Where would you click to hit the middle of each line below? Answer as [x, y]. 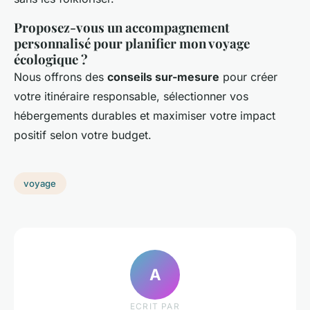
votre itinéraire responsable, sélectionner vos [131, 97]
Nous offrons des [61, 77]
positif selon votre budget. [83, 135]
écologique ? [51, 60]
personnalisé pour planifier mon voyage [132, 44]
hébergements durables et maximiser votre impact [145, 116]
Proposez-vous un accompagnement [122, 28]
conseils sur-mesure [163, 77]
